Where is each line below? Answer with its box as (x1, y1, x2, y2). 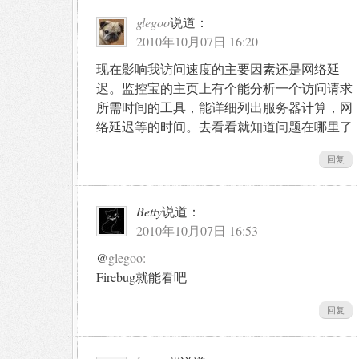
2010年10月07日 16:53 (136, 221, 258, 239)
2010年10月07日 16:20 (136, 32, 258, 50)
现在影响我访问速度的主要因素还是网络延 (96, 59, 340, 77)
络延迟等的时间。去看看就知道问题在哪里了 (96, 117, 353, 135)
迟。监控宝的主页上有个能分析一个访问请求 (96, 79, 353, 96)
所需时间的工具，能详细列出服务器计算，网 (96, 98, 353, 115)
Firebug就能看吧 (96, 268, 187, 285)
